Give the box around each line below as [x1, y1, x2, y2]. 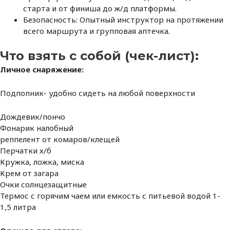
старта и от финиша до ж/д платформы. [23, 3, 177, 14]
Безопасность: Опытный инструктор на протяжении [23, 14, 223, 25]
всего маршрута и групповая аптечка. [23, 26, 170, 36]
